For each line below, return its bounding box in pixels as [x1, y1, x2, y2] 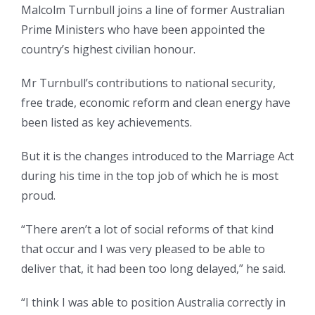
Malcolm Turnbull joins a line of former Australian [21, 2, 285, 18]
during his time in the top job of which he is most [21, 168, 278, 184]
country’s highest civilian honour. [21, 41, 195, 58]
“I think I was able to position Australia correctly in [21, 295, 285, 311]
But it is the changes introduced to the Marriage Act [21, 148, 294, 165]
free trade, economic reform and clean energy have [21, 95, 290, 111]
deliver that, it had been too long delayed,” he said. [21, 261, 285, 277]
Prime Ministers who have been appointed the [21, 22, 265, 38]
